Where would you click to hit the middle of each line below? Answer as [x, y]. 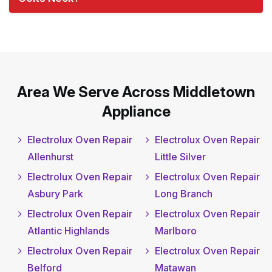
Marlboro [175, 231]
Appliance [136, 112]
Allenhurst [50, 157]
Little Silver [180, 157]
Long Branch [183, 194]
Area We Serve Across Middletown [136, 92]
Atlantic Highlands [68, 231]
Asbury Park [55, 194]
